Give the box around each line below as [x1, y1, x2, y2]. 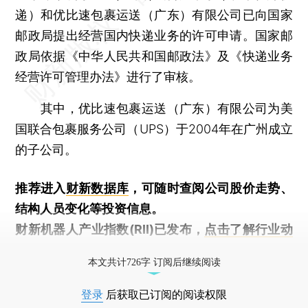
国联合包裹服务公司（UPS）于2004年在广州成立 [15, 121, 293, 136]
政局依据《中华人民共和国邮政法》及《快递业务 [15, 48, 293, 63]
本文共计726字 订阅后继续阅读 [87, 256, 221, 267]
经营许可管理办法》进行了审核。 [15, 69, 201, 84]
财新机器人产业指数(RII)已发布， [15, 221, 205, 236]
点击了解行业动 [204, 221, 293, 236]
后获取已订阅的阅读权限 [103, 288, 227, 300]
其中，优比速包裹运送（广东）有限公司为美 [15, 100, 293, 115]
